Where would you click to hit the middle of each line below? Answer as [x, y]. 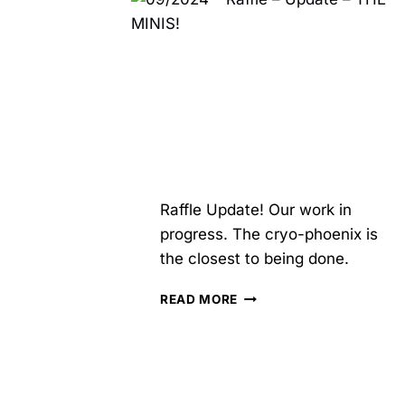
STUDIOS [267, 19]
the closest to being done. [264, 259]
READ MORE [199, 300]
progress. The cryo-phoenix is [269, 235]
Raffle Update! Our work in [256, 210]
